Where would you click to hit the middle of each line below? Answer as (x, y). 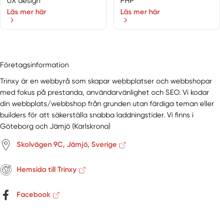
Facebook (34, 195)
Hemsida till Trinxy (47, 170)
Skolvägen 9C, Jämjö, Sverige (67, 145)
